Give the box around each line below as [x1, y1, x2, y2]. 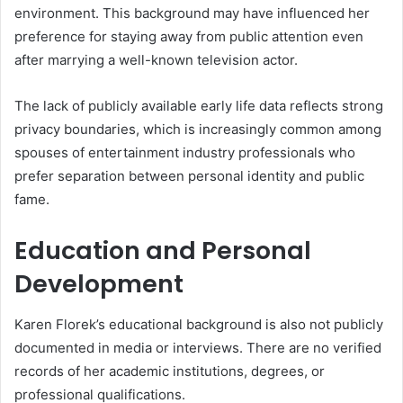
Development [14, 267, 184, 301]
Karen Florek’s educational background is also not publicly [14, 315, 383, 333]
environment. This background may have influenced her [14, 4, 370, 22]
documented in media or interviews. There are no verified [14, 338, 381, 356]
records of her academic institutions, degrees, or [14, 362, 325, 380]
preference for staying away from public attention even [14, 28, 363, 46]
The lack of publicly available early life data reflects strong [14, 97, 383, 115]
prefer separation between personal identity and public [14, 167, 364, 185]
